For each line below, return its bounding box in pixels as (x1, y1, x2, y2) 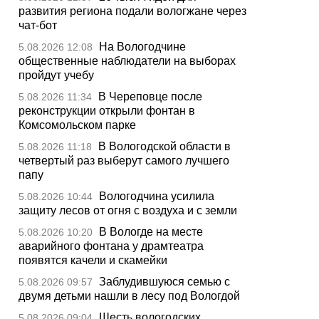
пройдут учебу (19, 69, 94, 81)
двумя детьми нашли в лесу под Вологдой (19, 290, 240, 302)
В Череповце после (98, 90, 202, 103)
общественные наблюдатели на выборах (19, 55, 236, 67)
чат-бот (19, 19, 57, 31)
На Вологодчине (99, 41, 186, 53)
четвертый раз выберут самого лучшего (19, 155, 229, 167)
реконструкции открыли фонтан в (19, 105, 195, 117)
